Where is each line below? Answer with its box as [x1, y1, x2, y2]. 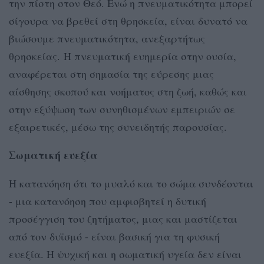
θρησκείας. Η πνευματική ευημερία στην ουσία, [9, 48, 236, 63]
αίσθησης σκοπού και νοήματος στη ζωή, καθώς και [9, 84, 247, 98]
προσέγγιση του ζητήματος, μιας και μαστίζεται [9, 211, 237, 226]
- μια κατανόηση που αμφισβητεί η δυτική [9, 193, 206, 208]
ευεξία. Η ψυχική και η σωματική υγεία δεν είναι [9, 246, 242, 261]
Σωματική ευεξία [9, 147, 98, 163]
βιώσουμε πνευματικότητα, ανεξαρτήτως [9, 31, 205, 45]
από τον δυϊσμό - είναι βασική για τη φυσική [9, 229, 220, 243]
